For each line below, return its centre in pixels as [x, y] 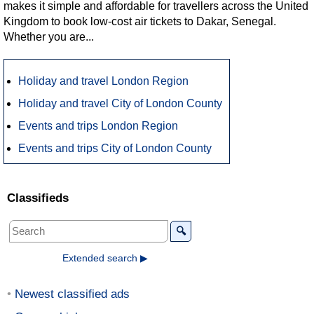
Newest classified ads [72, 294]
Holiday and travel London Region [103, 81]
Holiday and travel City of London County [120, 103]
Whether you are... [49, 36]
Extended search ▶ [105, 258]
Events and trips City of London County [115, 148]
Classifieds [38, 198]
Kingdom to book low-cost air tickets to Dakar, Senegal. [140, 21]
